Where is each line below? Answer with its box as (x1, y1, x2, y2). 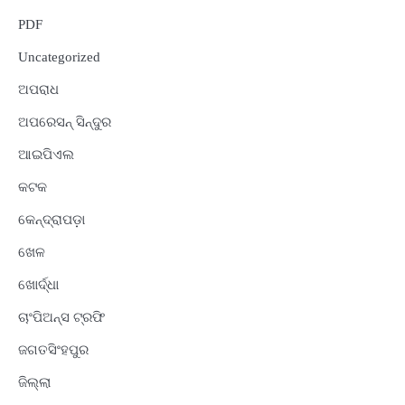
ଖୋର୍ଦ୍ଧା (18, 278, 59, 293)
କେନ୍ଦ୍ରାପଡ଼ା (18, 212, 85, 228)
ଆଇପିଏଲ (18, 147, 74, 163)
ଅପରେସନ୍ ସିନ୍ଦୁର (18, 115, 111, 130)
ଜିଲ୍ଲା (18, 375, 51, 391)
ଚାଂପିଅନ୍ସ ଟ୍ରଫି (18, 310, 105, 325)
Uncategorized (18, 50, 100, 65)
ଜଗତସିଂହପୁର (18, 343, 89, 358)
